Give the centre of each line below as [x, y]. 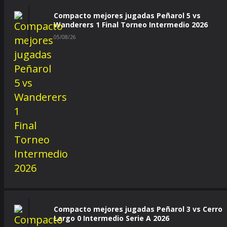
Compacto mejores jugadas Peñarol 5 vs [127, 15]
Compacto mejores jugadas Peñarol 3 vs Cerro [138, 209]
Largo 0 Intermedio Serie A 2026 [111, 218]
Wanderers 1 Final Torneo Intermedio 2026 [131, 25]
